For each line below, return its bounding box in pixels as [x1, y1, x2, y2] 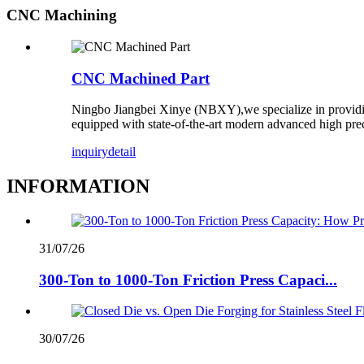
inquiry [71, 145, 108, 159]
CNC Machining [6, 6, 117, 24]
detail [108, 145, 136, 159]
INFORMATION [6, 175, 149, 197]
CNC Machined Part [71, 69, 210, 87]
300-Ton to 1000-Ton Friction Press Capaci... [39, 271, 337, 288]
